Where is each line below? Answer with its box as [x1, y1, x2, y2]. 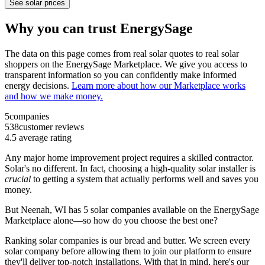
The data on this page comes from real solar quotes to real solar [5, 48, 239, 59]
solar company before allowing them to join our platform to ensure [5, 245, 251, 256]
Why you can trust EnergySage [5, 20, 193, 36]
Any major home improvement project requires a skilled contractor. [5, 152, 254, 163]
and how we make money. [5, 91, 103, 101]
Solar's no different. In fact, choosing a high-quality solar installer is [5, 163, 256, 173]
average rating [17, 132, 72, 143]
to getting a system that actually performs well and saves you [33, 173, 258, 184]
